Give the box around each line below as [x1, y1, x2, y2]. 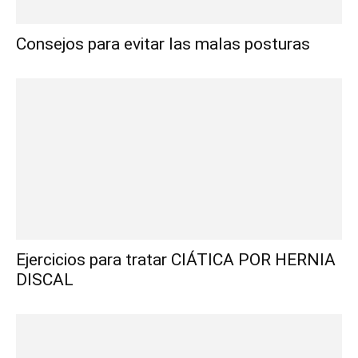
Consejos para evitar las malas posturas [16, 34, 310, 54]
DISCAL [16, 269, 74, 289]
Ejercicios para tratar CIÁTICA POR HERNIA [16, 249, 336, 269]
